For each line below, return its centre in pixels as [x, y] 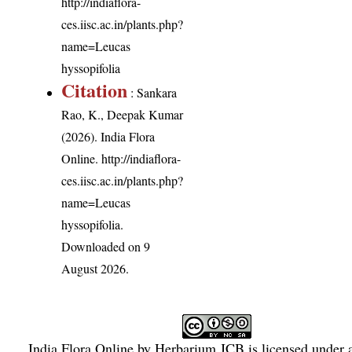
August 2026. [95, 268]
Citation [95, 90]
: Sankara [152, 92]
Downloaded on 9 [106, 246]
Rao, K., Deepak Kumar [123, 114]
